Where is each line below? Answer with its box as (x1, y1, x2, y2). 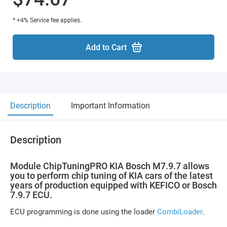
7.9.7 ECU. (10, 190, 52, 200)
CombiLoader (157, 207, 202, 216)
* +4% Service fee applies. (13, 17, 82, 24)
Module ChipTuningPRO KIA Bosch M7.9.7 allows (10, 161, 209, 171)
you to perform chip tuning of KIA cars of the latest (10, 170, 213, 181)
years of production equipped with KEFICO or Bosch (10, 180, 217, 191)
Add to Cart (85, 42, 127, 52)
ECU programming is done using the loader (10, 207, 157, 216)
